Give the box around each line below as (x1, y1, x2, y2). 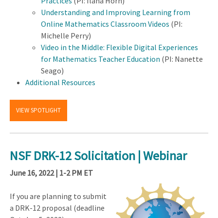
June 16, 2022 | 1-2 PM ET (10, 168, 93, 178)
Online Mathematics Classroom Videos (41, 19, 169, 29)
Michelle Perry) (41, 31, 91, 41)
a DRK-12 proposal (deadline (10, 203, 105, 213)
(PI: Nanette (160, 54, 203, 64)
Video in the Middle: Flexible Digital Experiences (41, 42, 198, 53)
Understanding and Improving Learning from (41, 7, 190, 18)
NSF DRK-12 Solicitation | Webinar (10, 147, 187, 164)
